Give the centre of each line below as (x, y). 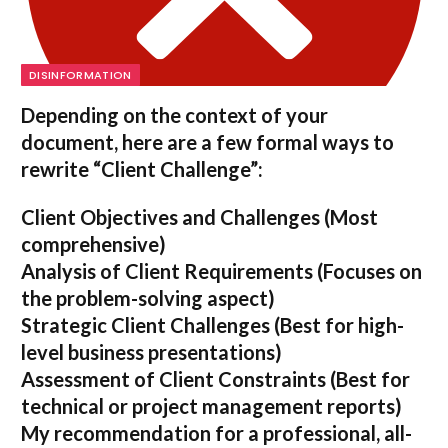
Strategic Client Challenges (145, 324)
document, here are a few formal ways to (207, 141)
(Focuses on (367, 270)
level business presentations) (151, 351)
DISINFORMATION (80, 74)
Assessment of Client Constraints (173, 378)
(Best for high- (337, 324)
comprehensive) (93, 243)
